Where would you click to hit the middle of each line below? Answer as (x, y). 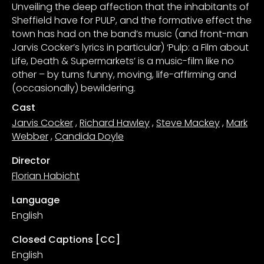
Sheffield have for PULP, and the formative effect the (132, 20)
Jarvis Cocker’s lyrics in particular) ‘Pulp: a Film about (130, 47)
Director (31, 160)
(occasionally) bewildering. (74, 88)
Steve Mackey (188, 123)
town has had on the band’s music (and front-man (130, 34)
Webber (30, 136)
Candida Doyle (89, 136)
